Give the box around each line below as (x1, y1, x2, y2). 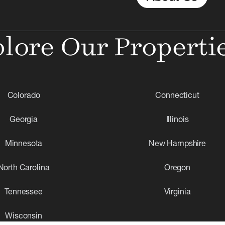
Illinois (166, 114, 189, 124)
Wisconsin (5, 210, 42, 220)
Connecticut (155, 89, 199, 100)
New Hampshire (149, 138, 206, 148)
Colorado (7, 89, 40, 100)
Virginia (164, 186, 191, 196)
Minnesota (5, 138, 43, 148)
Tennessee (5, 186, 43, 196)
